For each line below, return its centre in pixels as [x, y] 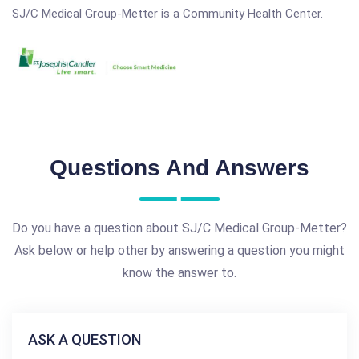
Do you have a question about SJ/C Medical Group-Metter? [179, 228]
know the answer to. [179, 272]
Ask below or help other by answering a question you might [179, 250]
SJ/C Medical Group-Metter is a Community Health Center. [167, 14]
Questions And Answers [179, 167]
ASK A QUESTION [85, 339]
